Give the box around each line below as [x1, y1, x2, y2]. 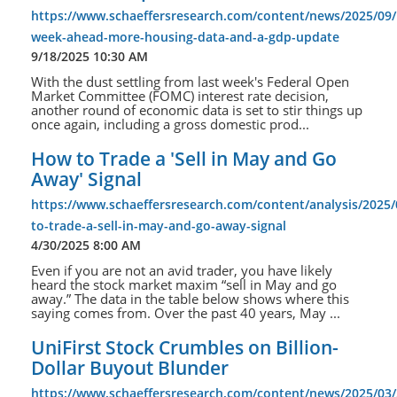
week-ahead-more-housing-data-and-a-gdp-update [31, 28, 339, 46]
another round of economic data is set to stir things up [31, 101, 362, 120]
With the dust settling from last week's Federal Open [31, 73, 349, 91]
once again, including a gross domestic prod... [31, 115, 309, 134]
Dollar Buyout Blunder [31, 355, 229, 381]
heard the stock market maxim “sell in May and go [31, 276, 337, 294]
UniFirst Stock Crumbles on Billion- [31, 335, 339, 361]
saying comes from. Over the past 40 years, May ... [31, 304, 340, 323]
